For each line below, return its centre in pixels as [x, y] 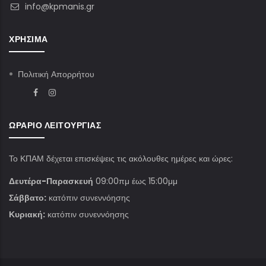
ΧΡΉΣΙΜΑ [28, 39]
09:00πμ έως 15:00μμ [135, 181]
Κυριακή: [27, 215]
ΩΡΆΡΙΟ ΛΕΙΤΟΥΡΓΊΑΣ [55, 126]
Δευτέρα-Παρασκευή [51, 181]
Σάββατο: [28, 198]
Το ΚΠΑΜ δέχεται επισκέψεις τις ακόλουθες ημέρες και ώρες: [121, 159]
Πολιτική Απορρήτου [56, 75]
